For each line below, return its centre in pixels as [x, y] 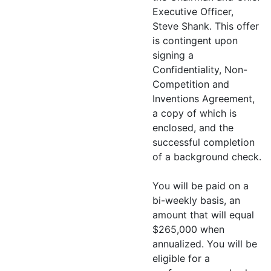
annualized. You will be [205, 244]
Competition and [191, 84]
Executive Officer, [193, 11]
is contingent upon [195, 41]
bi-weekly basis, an [196, 200]
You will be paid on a [201, 186]
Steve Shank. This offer [206, 26]
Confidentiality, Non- [200, 70]
